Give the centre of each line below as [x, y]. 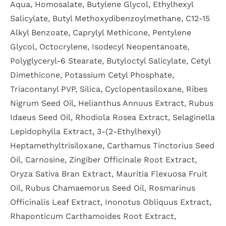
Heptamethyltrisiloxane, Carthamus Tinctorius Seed [112, 145]
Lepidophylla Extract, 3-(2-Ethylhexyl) [86, 131]
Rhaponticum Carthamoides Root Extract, [93, 216]
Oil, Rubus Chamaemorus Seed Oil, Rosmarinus [103, 188]
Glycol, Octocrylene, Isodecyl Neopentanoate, [100, 46]
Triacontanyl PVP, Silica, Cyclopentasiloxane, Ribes [109, 89]
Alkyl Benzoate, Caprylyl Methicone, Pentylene [101, 32]
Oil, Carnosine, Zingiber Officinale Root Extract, [103, 159]
